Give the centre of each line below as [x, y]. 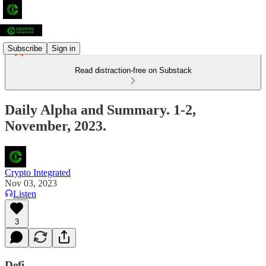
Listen [25, 194]
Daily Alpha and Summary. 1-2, [100, 110]
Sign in [64, 48]
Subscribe [25, 48]
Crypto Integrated [38, 172]
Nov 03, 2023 [31, 183]
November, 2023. [56, 126]
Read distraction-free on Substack [133, 70]
